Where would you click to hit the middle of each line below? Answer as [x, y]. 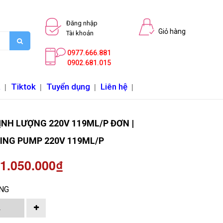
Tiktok [23, 86]
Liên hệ [114, 86]
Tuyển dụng [68, 86]
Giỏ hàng [172, 31]
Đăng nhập [82, 23]
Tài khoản [80, 33]
